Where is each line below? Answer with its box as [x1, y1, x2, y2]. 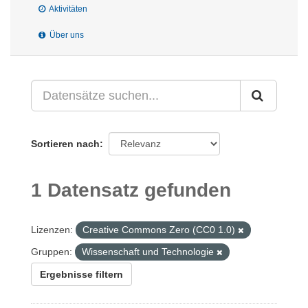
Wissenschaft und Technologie [82, 246, 217, 257]
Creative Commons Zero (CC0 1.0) [82, 224, 238, 235]
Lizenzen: [31, 224, 73, 235]
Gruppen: [31, 246, 72, 257]
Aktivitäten [47, 4, 87, 14]
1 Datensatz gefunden [31, 179, 231, 201]
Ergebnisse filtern [40, 269, 123, 280]
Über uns [47, 30, 84, 40]
